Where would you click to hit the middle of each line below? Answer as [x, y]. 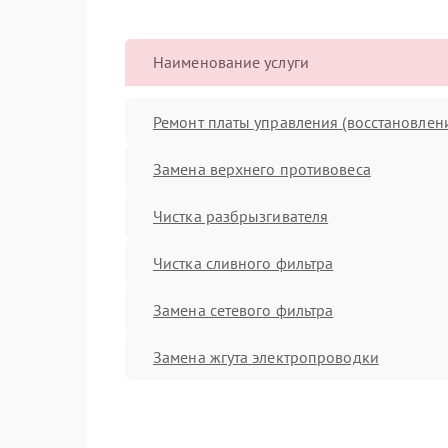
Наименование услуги [231, 62]
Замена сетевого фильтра [243, 309]
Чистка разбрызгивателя [241, 215]
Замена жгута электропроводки [266, 356]
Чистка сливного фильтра [243, 262]
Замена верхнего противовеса [262, 168]
